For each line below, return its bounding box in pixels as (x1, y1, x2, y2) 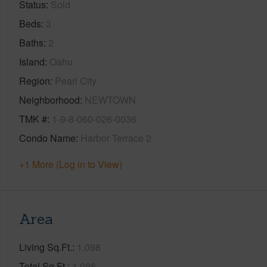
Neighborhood (19, 92, 80, 107)
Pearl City (55, 73, 97, 88)
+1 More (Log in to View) (19, 157, 122, 171)
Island (19, 54, 45, 69)
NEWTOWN (85, 92, 136, 107)
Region (19, 73, 50, 88)
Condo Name (19, 131, 76, 145)
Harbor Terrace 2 (80, 131, 151, 145)
